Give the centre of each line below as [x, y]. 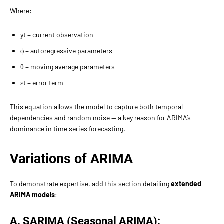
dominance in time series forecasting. [68, 128]
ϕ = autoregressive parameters [66, 50]
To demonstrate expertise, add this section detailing [90, 183]
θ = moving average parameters [68, 66]
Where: [21, 10]
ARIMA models [32, 194]
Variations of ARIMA [71, 159]
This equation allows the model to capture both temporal [96, 106]
